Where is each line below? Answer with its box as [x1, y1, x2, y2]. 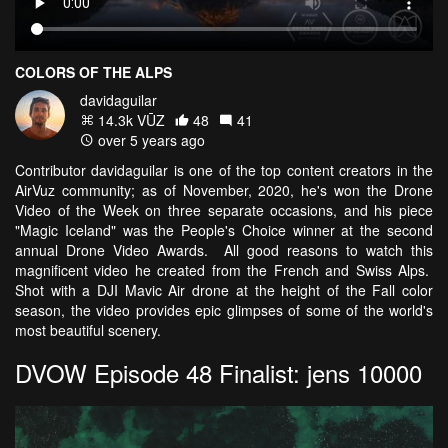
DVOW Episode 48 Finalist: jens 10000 [15, 355, 422, 391]
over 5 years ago [94, 130, 205, 151]
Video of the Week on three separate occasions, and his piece [15, 200, 433, 221]
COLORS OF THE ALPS [15, 62, 172, 83]
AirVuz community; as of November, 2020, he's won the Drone [15, 180, 433, 201]
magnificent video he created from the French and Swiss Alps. [15, 260, 433, 281]
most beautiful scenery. [15, 320, 169, 341]
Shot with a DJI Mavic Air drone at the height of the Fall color [15, 280, 433, 301]
